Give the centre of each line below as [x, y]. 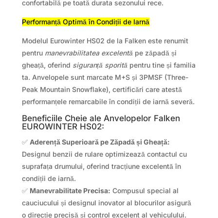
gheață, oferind [47, 65]
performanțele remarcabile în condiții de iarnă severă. [108, 102]
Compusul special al [144, 191]
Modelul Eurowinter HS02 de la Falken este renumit [105, 41]
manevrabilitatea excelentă [89, 53]
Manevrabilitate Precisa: [70, 191]
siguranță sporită [100, 65]
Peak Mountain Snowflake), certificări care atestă [102, 90]
